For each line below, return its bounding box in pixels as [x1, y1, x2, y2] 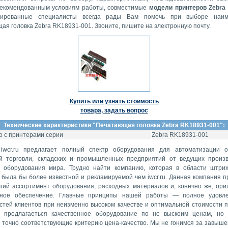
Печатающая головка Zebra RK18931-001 [95, 122, 220, 129]
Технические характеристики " [3, 122, 96, 129]
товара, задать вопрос [80, 107, 148, 114]
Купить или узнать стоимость [69, 98, 159, 105]
